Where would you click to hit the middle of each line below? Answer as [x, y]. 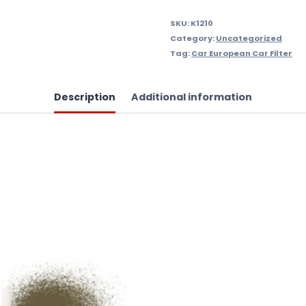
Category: [193, 38]
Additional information [192, 97]
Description [84, 97]
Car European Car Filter [242, 53]
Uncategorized [249, 38]
